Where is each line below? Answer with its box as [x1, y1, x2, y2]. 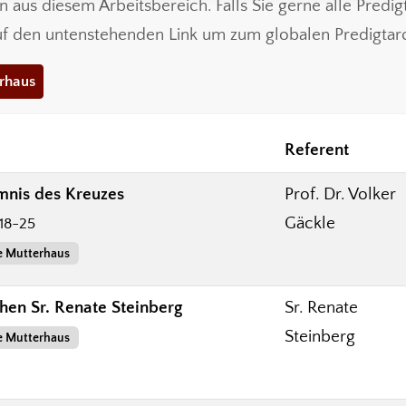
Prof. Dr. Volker [285, 184, 396, 204]
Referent [285, 140, 349, 159]
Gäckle [285, 213, 335, 233]
